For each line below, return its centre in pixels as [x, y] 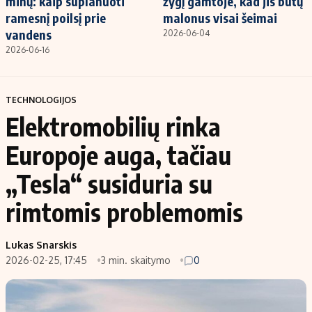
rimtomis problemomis [124, 212]
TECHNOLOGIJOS [41, 100]
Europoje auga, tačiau [118, 155]
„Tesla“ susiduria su [109, 183]
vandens [29, 34]
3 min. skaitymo [137, 260]
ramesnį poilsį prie [56, 17]
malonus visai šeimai [220, 17]
